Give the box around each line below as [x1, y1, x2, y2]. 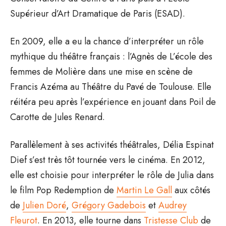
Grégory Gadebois [72, 198, 146, 212]
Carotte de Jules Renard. [10, 110, 105, 124]
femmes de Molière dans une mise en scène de [10, 65, 193, 78]
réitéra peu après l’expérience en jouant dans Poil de [10, 95, 216, 108]
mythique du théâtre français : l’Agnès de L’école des [10, 49, 212, 63]
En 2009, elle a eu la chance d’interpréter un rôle [10, 34, 204, 48]
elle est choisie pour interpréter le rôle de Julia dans [10, 168, 214, 182]
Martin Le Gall [117, 183, 172, 197]
